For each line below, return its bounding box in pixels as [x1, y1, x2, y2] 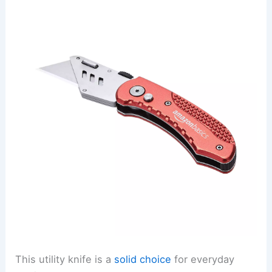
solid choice [114, 253, 172, 265]
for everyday [171, 253, 235, 265]
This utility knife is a [15, 253, 115, 265]
